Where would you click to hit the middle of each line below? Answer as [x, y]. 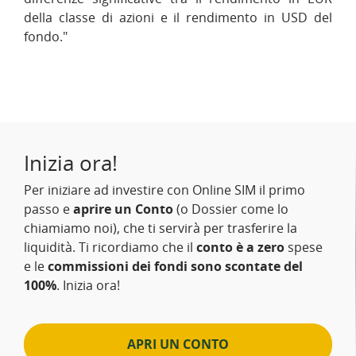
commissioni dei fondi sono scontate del [175, 266]
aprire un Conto [123, 209]
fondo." [46, 37]
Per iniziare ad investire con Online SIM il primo [164, 190]
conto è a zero [240, 247]
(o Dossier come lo [231, 209]
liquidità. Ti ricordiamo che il [110, 247]
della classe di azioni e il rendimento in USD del [178, 17]
